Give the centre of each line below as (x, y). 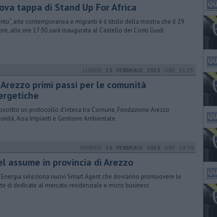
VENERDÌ (93, 147)
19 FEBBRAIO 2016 (133, 147)
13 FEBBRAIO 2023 (133, 70)
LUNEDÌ (94, 70)
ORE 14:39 (177, 147)
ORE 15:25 (177, 70)
